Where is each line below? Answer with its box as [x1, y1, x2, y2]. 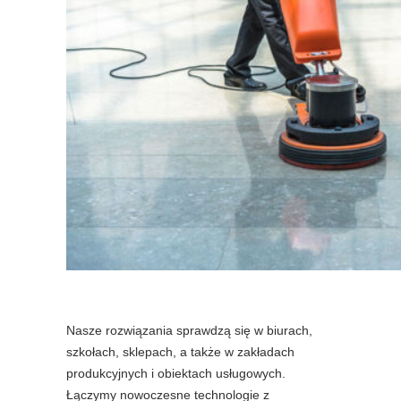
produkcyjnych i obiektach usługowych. [66, 366, 286, 380]
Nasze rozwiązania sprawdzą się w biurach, [66, 323, 312, 337]
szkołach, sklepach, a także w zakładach [66, 345, 294, 359]
